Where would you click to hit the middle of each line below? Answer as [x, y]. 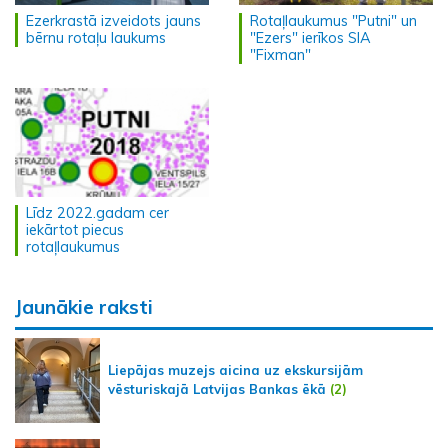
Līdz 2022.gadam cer [97, 212]
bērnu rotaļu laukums [96, 37]
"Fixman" [280, 54]
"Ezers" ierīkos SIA [310, 37]
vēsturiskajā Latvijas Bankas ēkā [217, 389]
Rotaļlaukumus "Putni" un [333, 20]
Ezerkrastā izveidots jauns [113, 20]
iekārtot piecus [75, 229]
